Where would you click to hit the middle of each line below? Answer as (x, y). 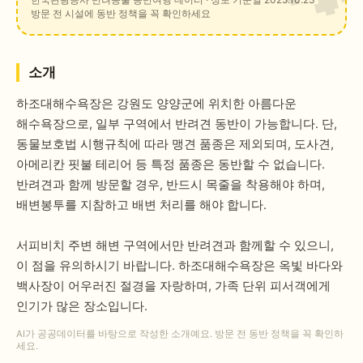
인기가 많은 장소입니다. (82, 306)
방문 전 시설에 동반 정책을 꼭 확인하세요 (121, 14)
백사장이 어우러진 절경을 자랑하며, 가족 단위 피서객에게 (173, 286)
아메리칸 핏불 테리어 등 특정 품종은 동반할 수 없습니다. (171, 164)
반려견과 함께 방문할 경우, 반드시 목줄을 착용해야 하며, (171, 184)
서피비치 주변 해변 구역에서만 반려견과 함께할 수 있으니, (175, 245)
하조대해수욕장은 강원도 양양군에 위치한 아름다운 (156, 103)
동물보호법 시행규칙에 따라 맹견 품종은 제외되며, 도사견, (175, 144)
